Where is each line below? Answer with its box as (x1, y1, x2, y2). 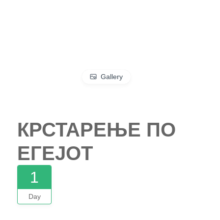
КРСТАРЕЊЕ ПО (17, 119, 176, 141)
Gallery (100, 72, 123, 81)
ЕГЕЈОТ (17, 142, 93, 165)
